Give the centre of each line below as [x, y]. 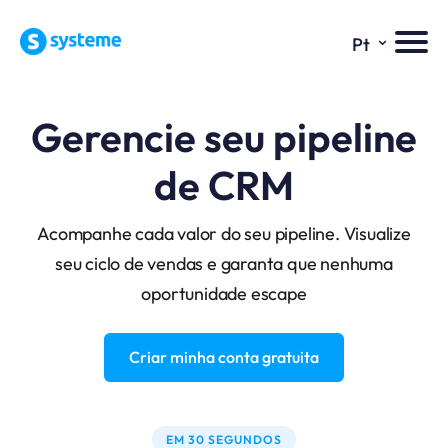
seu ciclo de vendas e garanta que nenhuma [224, 264]
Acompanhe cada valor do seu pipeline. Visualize [224, 234]
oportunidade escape [224, 294]
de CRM [224, 185]
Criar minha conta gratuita [224, 357]
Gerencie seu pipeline [224, 137]
